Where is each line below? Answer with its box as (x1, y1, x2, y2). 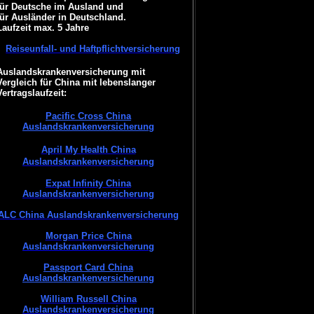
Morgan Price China (45, 231, 132, 241)
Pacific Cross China (46, 111, 131, 121)
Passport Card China (43, 262, 133, 273)
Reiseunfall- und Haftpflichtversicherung (6, 43, 181, 54)
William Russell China (40, 294, 137, 304)
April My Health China (41, 144, 136, 155)
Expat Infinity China (46, 178, 131, 189)
